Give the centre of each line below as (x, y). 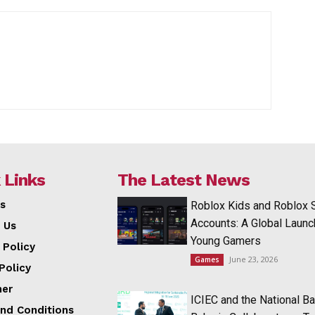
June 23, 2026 (253, 259)
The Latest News (184, 180)
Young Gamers (225, 240)
